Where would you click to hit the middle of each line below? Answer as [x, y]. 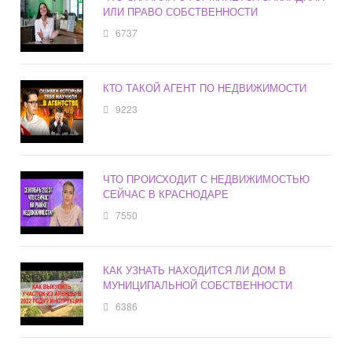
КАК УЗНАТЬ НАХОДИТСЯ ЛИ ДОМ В [195, 270]
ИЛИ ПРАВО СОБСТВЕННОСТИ [181, 12]
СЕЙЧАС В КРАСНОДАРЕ [166, 194]
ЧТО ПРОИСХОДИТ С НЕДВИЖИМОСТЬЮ [207, 179]
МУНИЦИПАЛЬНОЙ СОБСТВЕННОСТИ [198, 285]
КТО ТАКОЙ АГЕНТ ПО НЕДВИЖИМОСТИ [205, 88]
